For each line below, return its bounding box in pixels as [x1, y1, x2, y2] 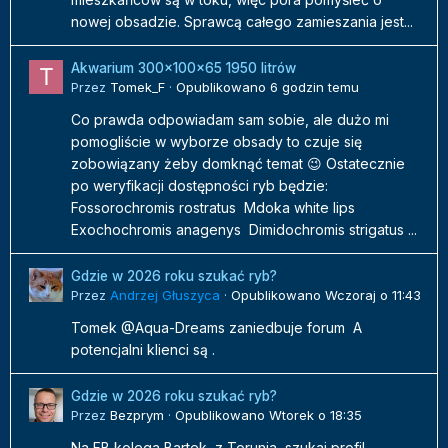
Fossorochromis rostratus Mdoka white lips [71, 199, 359, 217]
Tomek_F [110, 79, 165, 96]
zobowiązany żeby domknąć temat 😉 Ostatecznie [71, 155, 405, 173]
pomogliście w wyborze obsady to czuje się [71, 133, 362, 151]
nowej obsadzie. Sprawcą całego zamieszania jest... [71, 13, 413, 31]
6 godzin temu [270, 79, 359, 96]
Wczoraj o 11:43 [325, 287, 421, 304]
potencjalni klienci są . [71, 341, 215, 359]
